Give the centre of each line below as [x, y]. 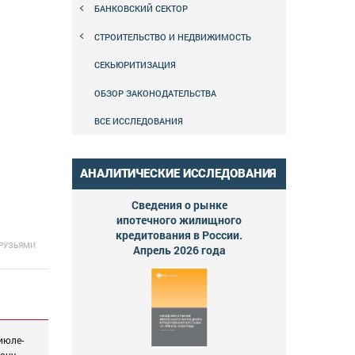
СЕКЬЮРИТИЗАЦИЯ [135, 65]
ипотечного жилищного [179, 220]
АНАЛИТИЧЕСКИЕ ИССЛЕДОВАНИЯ [179, 174]
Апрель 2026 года [179, 250]
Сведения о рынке [179, 205]
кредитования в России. [179, 235]
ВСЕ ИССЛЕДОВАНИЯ [139, 121]
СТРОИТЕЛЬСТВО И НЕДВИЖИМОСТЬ [173, 36]
